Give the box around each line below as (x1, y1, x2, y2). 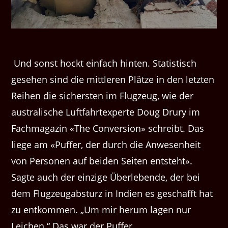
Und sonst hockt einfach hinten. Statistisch (11, 56, 197, 69)
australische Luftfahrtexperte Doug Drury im (11, 105, 201, 118)
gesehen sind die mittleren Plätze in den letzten (11, 73, 215, 85)
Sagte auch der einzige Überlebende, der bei (11, 170, 201, 183)
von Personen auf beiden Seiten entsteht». (11, 154, 193, 167)
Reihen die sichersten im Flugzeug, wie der (11, 89, 194, 102)
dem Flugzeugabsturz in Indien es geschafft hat (11, 187, 213, 199)
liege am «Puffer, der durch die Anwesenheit (11, 138, 201, 151)
